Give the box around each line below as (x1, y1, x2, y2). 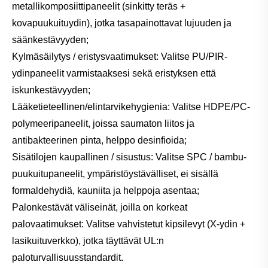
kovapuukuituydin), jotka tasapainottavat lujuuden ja (12, 17, 232, 28)
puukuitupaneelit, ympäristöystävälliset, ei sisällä (12, 168, 218, 179)
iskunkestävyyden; (12, 84, 90, 95)
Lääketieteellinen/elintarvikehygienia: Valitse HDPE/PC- (12, 101, 250, 112)
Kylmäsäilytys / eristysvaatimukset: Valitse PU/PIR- (12, 51, 227, 62)
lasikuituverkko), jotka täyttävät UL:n (12, 235, 164, 246)
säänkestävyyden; (12, 34, 89, 45)
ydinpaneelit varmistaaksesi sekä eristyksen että (12, 68, 216, 78)
